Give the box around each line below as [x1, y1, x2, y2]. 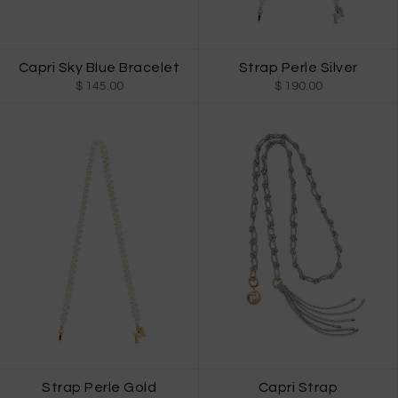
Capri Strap [258, 379, 338, 394]
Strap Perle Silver [238, 60, 358, 76]
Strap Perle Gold [42, 379, 156, 394]
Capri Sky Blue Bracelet [18, 60, 180, 76]
